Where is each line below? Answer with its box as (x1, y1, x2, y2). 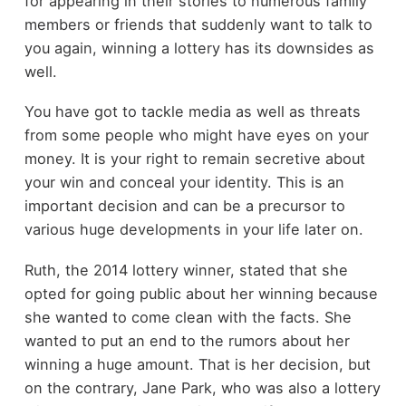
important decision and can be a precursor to (24, 197, 345, 216)
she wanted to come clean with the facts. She (24, 307, 352, 326)
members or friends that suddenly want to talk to (24, 14, 372, 34)
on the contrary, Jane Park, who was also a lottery (24, 378, 381, 397)
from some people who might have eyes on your (24, 126, 369, 145)
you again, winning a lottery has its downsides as (24, 38, 374, 57)
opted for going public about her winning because (24, 284, 378, 303)
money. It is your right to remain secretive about (24, 150, 365, 169)
